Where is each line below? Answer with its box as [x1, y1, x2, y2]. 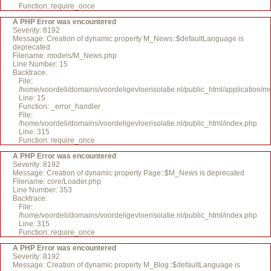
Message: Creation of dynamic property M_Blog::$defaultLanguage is [13, 261, 240, 269]
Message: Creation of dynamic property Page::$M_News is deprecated [13, 169, 244, 177]
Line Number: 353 [13, 186, 72, 194]
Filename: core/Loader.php [13, 177, 101, 186]
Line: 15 [19, 94, 45, 102]
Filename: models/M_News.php [13, 51, 117, 60]
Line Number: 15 [13, 60, 68, 68]
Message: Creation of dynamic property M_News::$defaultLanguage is [13, 34, 244, 43]
